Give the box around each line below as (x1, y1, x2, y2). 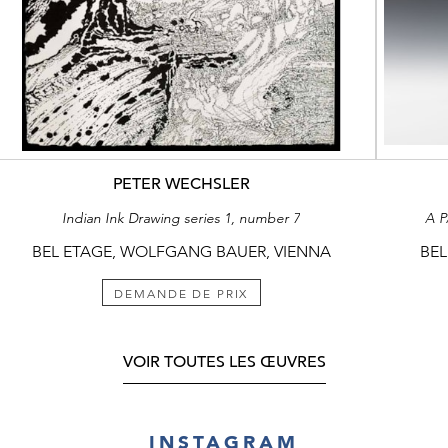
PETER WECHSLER (112, 173, 250, 194)
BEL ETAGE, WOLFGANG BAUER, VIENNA (31, 241, 331, 261)
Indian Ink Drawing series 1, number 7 (62, 208, 301, 227)
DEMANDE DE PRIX (114, 286, 249, 301)
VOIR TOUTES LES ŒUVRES (122, 352, 326, 373)
